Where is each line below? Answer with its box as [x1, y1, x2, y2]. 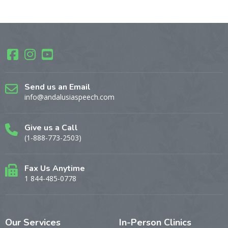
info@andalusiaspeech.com [24, 92, 115, 102]
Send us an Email [24, 81, 91, 93]
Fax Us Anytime [24, 162, 85, 174]
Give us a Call [24, 122, 78, 133]
